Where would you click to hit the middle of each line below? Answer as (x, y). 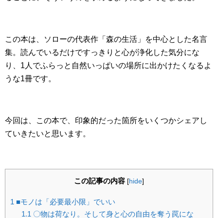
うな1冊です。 (30, 79)
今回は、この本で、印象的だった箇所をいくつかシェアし (106, 121)
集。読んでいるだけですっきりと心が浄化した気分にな (102, 53)
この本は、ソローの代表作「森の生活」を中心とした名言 (106, 39)
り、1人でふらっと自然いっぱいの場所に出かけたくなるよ (108, 66)
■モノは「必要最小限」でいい (65, 201)
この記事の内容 (100, 181)
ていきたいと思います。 (48, 134)
